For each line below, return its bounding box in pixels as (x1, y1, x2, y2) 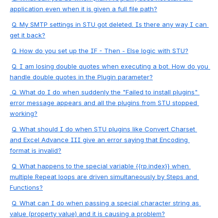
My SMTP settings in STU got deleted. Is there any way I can (19, 20, 207, 28)
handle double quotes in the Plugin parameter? (10, 73, 153, 81)
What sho (19, 125, 49, 133)
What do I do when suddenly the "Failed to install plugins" (19, 88, 198, 96)
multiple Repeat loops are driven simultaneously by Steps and (10, 172, 197, 181)
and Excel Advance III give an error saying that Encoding (10, 136, 188, 144)
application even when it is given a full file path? (10, 5, 157, 13)
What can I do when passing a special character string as (19, 199, 199, 207)
